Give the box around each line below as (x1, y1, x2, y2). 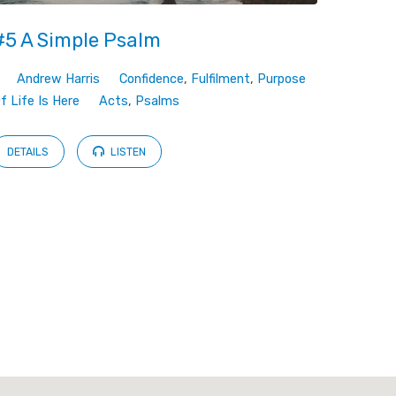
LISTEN (108, 145, 147, 158)
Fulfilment (190, 72, 250, 88)
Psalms (134, 94, 179, 110)
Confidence (118, 72, 184, 88)
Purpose (256, 72, 306, 88)
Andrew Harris (16, 72, 100, 88)
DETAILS (7, 145, 49, 158)
